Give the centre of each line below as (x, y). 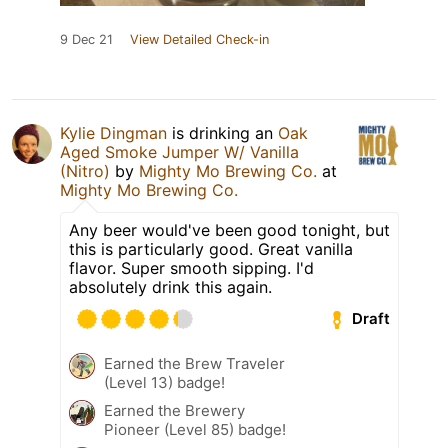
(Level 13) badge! (164, 382)
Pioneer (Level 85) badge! (195, 429)
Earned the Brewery (174, 410)
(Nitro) (85, 170)
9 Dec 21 (86, 39)
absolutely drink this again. (170, 286)
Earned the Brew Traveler (194, 363)
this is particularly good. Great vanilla (211, 248)
